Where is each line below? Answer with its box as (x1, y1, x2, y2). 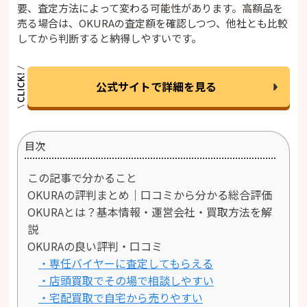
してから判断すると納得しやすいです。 (17, 31, 202, 46)
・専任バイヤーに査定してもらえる (38, 255, 214, 272)
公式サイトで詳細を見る (95, 78, 217, 95)
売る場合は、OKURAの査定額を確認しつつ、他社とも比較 (17, 16, 288, 31)
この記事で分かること (27, 169, 138, 186)
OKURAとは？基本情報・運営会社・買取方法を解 (27, 204, 273, 221)
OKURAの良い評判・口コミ (27, 238, 163, 255)
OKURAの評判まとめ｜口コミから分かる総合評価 (27, 186, 273, 204)
